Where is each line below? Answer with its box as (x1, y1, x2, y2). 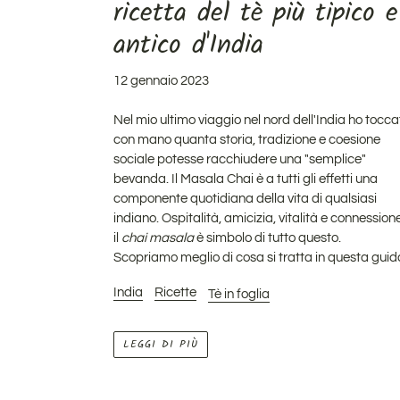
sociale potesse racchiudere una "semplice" (113, 152, 366, 166)
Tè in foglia (208, 287, 270, 302)
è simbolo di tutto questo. (194, 230, 341, 245)
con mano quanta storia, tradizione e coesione (113, 132, 380, 146)
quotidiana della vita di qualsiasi (190, 191, 377, 205)
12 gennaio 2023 (113, 73, 209, 87)
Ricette (154, 286, 196, 300)
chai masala (121, 230, 194, 245)
